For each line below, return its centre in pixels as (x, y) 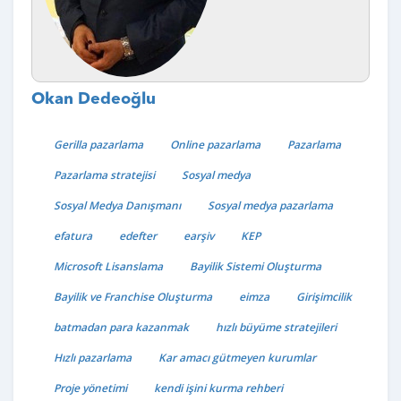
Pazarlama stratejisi (104, 175)
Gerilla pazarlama (98, 145)
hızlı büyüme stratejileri (276, 328)
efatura (73, 236)
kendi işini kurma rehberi (218, 388)
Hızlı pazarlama (93, 358)
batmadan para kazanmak (121, 328)
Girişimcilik (324, 297)
